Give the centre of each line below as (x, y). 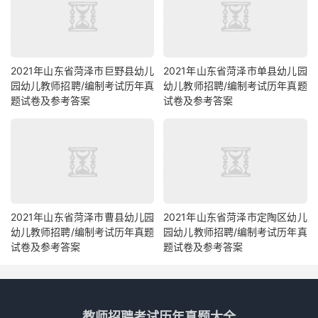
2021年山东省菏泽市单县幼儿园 (235, 71)
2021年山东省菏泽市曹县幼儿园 (83, 216)
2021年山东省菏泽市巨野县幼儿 (83, 71)
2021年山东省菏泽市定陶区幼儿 (235, 216)
